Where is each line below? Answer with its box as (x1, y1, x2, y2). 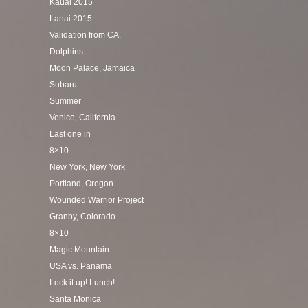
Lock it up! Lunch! (49, 278, 115, 287)
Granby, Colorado (49, 212, 115, 221)
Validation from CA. (49, 30, 121, 40)
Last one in (49, 129, 91, 139)
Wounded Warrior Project (49, 195, 144, 205)
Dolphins (49, 47, 83, 56)
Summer (49, 96, 81, 106)
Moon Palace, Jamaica (49, 63, 135, 73)
